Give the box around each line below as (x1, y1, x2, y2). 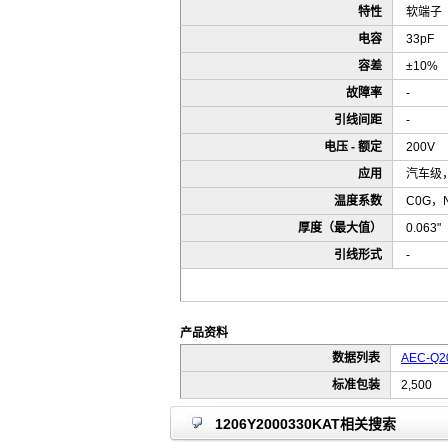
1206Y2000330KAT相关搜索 (215, 416, 396, 432)
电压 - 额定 (318, 140, 382, 154)
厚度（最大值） (292, 221, 382, 235)
